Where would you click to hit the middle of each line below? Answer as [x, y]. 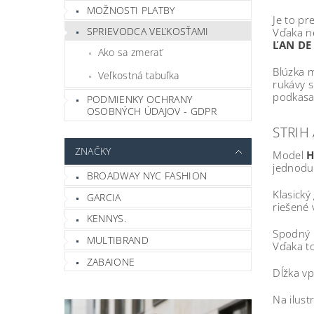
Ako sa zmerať [130, 52]
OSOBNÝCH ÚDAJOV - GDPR [151, 111]
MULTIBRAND [117, 240]
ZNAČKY [93, 151]
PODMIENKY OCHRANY [139, 99]
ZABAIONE [111, 261]
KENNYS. [107, 219]
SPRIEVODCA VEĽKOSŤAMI [148, 32]
